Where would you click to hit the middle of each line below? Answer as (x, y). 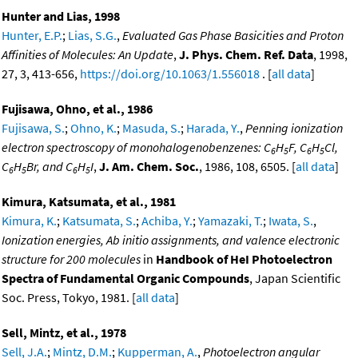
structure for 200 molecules (71, 259)
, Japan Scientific (295, 278)
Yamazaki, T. (231, 221)
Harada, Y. (213, 128)
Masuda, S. (151, 128)
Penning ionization (294, 128)
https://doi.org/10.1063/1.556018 (170, 74)
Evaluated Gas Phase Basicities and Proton (233, 36)
